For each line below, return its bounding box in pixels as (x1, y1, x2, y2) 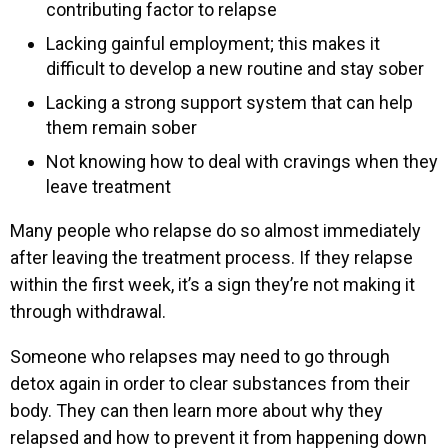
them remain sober (46, 116, 197, 138)
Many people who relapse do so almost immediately (10, 219, 421, 241)
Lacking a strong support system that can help (46, 91, 413, 113)
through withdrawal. (10, 300, 166, 322)
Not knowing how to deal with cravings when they (46, 150, 438, 172)
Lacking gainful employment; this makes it (46, 32, 380, 54)
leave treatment (46, 175, 171, 197)
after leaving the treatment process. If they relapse (10, 246, 413, 268)
